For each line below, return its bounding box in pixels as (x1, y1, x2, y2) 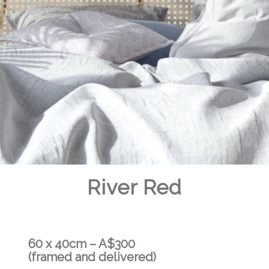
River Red (87, 175, 182, 199)
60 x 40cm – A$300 (28, 237, 135, 251)
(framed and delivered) (28, 250, 156, 264)
